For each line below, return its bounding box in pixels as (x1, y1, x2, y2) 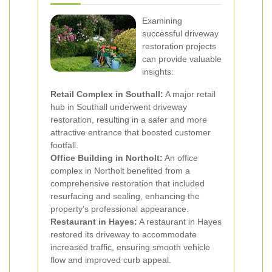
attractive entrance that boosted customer (50, 127, 211, 137)
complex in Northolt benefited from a (50, 166, 190, 175)
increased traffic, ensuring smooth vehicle (50, 242, 210, 252)
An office (163, 153, 198, 163)
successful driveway (142, 29, 219, 38)
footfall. (50, 140, 78, 150)
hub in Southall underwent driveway (50, 102, 187, 112)
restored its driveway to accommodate (50, 229, 197, 239)
